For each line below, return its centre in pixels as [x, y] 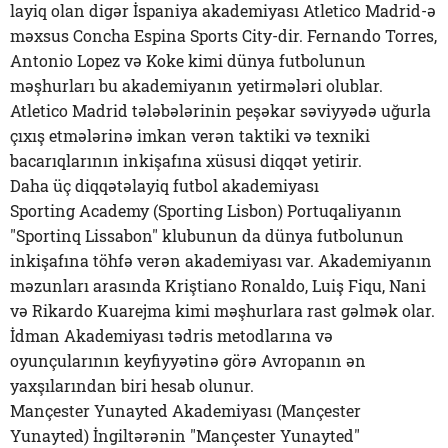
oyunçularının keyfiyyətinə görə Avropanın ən [188, 360]
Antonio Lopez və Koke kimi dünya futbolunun [188, 60]
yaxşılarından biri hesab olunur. [132, 385]
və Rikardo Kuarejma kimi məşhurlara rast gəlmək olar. [222, 310]
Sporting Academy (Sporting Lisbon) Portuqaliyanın [206, 210]
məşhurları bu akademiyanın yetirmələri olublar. [196, 85]
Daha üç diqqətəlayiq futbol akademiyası [164, 185]
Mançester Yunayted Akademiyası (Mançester [185, 410]
